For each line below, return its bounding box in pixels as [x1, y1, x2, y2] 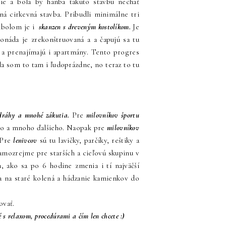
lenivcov [11, 136, 37, 145]
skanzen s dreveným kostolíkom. [38, 22, 131, 31]
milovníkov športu [86, 110, 139, 120]
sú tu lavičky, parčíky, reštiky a [37, 136, 139, 145]
